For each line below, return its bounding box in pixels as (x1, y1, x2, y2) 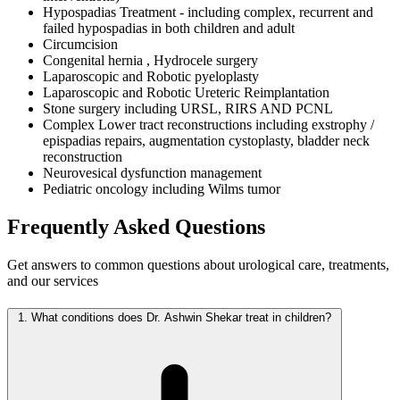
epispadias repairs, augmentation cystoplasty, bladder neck (43, 133, 370, 149)
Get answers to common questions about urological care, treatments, (7, 257, 389, 273)
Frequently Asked (7, 215, 175, 239)
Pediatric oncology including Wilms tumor (43, 181, 280, 197)
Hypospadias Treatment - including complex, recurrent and (43, 4, 373, 21)
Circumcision (43, 37, 118, 53)
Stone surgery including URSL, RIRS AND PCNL (43, 101, 333, 117)
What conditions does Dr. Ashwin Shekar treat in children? (28, 310, 331, 324)
